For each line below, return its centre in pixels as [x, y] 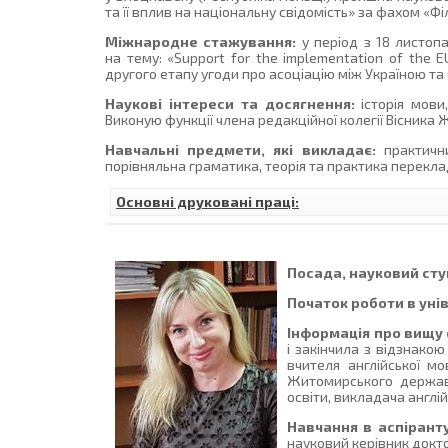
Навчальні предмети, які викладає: [240, 150]
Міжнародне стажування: [201, 42]
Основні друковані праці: [208, 202]
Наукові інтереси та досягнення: [230, 104]
